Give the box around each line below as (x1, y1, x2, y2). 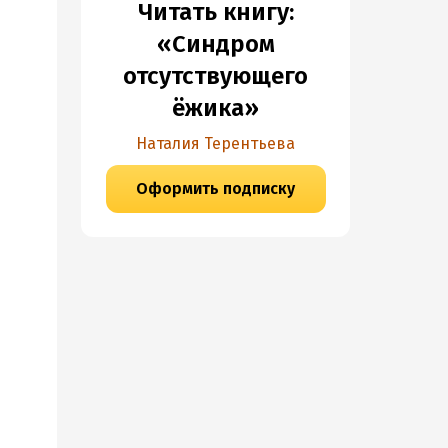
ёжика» (172, 94, 259, 122)
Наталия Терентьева (136, 134, 295, 153)
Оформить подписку (136, 179, 295, 198)
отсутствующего (123, 62, 308, 90)
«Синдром (156, 30, 275, 58)
